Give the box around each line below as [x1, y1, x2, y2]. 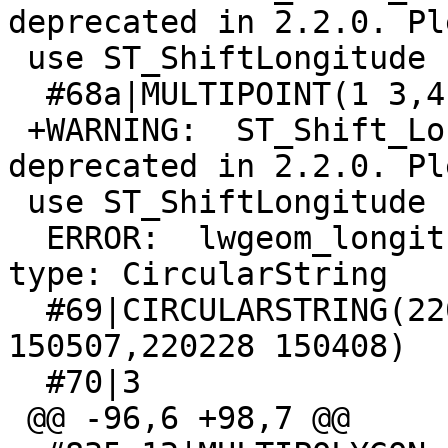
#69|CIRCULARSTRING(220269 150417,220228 [8, 292, 46, 329]
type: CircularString [8, 256, 388, 293]
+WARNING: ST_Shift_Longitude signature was [8, 112, 27, 149]
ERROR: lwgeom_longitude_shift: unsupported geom [8, 220, 46, 257]
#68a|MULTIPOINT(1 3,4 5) [8, 76, 46, 113]
